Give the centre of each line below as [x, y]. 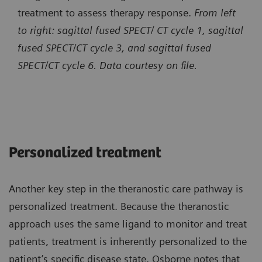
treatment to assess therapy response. [106, 12]
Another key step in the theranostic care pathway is [126, 188]
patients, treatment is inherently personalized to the [128, 241]
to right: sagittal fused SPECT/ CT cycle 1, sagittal [130, 30]
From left [215, 12]
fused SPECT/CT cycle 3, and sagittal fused [114, 47]
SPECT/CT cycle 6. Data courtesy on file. [109, 65]
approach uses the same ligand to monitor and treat [128, 223]
